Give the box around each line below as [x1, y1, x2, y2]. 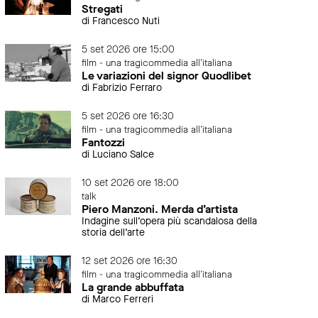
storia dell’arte [82, 226, 146, 240]
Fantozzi [82, 135, 126, 150]
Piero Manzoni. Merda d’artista [82, 202, 238, 217]
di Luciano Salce [82, 148, 155, 162]
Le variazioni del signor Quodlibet [82, 68, 252, 84]
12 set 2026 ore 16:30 [82, 254, 178, 268]
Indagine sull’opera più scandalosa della [82, 214, 258, 229]
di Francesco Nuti [82, 14, 160, 28]
